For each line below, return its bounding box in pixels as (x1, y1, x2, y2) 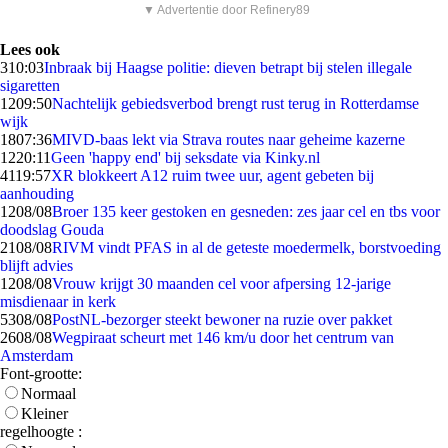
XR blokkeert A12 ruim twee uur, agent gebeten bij (51, 167, 374, 184)
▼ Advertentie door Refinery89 (143, 3, 310, 17)
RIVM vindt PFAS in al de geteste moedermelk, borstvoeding (52, 239, 441, 256)
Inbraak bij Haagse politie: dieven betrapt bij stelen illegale (44, 59, 412, 76)
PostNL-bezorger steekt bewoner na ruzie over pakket (52, 311, 392, 328)
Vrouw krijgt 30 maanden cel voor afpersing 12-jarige (52, 275, 391, 292)
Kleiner (21, 405, 68, 422)
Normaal (21, 385, 76, 402)
